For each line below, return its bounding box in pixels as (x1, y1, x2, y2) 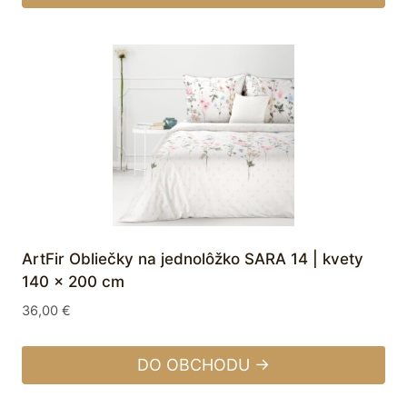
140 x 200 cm (22, 273, 124, 292)
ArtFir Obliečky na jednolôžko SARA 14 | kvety (22, 250, 363, 269)
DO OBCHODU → (137, 355, 270, 375)
